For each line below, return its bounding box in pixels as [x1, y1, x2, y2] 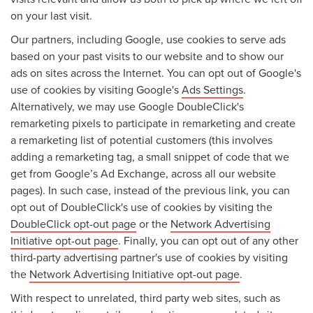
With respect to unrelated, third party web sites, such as [10, 289, 280, 305]
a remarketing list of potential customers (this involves [10, 131, 272, 147]
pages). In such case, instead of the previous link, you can [10, 182, 290, 198]
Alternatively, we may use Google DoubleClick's [10, 98, 244, 114]
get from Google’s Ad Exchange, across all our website [10, 165, 276, 181]
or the [136, 215, 170, 231]
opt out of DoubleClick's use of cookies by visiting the [10, 198, 272, 214]
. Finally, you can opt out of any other [118, 232, 298, 248]
